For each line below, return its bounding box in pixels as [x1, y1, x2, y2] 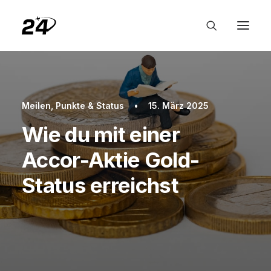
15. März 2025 [148, 100, 209, 111]
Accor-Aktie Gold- [22, 147, 200, 172]
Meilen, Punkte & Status [22, 100, 124, 111]
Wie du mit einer [22, 122, 180, 147]
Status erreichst [22, 172, 178, 198]
